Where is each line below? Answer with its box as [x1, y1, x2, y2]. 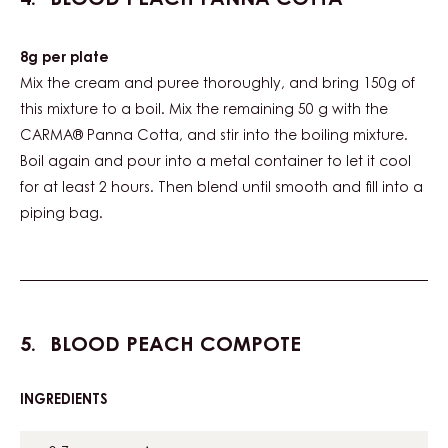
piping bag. [20, 207, 103, 222]
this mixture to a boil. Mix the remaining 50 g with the [20, 103, 388, 118]
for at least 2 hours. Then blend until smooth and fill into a [20, 181, 423, 196]
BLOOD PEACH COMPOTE [44, 335, 301, 356]
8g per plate [20, 51, 109, 66]
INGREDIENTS [20, 393, 108, 408]
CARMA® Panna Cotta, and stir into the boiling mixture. [20, 129, 408, 144]
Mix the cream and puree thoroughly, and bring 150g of [20, 77, 415, 92]
